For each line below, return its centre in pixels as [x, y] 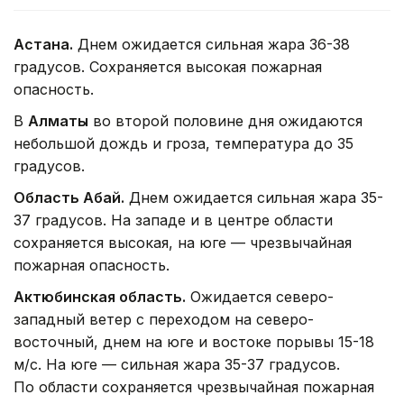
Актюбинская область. [100, 297]
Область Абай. [69, 198]
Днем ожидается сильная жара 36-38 [211, 45]
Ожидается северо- [260, 297]
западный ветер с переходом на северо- [164, 320]
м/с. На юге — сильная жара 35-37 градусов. [177, 365]
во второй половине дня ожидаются [225, 121]
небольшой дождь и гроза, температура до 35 [184, 144]
